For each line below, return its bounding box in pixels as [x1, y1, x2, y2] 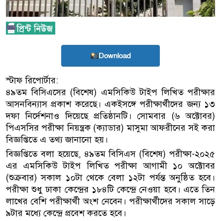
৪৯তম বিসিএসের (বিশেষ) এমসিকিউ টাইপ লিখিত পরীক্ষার [6, 87, 215, 98]
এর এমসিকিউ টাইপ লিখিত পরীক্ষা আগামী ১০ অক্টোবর [6, 160, 215, 172]
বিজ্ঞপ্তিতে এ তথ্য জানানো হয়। [6, 134, 108, 146]
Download [99, 51, 131, 61]
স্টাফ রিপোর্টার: [6, 75, 58, 86]
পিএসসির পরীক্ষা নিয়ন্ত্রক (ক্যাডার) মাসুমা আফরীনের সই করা [6, 122, 215, 134]
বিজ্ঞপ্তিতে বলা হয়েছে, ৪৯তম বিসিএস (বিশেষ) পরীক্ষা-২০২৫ [6, 148, 215, 160]
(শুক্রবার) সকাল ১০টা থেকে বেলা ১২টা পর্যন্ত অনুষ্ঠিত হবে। [6, 172, 215, 184]
